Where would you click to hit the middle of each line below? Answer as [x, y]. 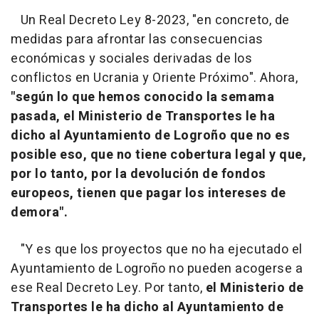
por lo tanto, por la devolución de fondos [138, 174]
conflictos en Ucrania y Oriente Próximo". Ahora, [154, 78]
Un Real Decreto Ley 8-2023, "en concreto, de [150, 21]
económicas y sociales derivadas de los [131, 59]
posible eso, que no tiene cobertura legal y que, [158, 155]
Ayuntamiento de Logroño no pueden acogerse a [157, 269]
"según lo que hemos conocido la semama [142, 98]
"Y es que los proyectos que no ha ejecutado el [157, 250]
